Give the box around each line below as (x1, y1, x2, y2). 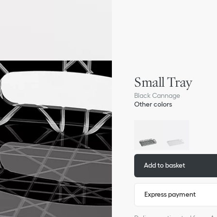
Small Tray (134, 74, 192, 90)
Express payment (144, 190, 196, 199)
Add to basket (144, 161, 186, 170)
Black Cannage (134, 92, 181, 99)
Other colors (134, 100, 172, 108)
